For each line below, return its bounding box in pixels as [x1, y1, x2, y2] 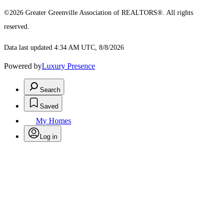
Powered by [4, 62, 42, 71]
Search [40, 86, 60, 94]
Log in [40, 133, 57, 141]
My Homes [36, 116, 71, 125]
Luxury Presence [42, 62, 95, 71]
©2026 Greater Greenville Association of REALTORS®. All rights [4, 9, 193, 17]
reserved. [4, 23, 31, 31]
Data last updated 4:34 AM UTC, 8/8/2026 [4, 44, 124, 52]
